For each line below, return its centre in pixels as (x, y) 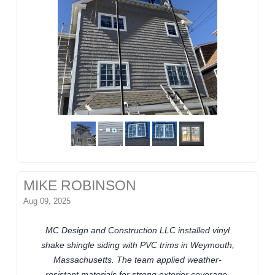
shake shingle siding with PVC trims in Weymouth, (137, 245)
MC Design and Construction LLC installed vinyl (137, 230)
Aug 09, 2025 (47, 201)
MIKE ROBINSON (80, 186)
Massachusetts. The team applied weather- (137, 260)
